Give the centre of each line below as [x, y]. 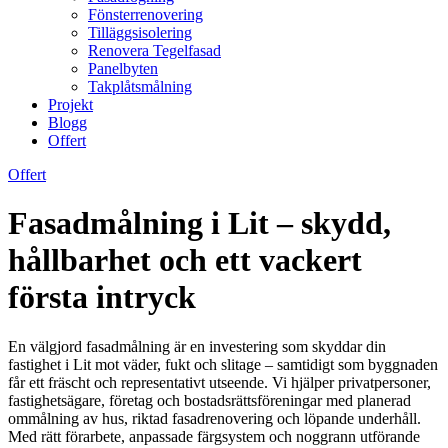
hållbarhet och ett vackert [185, 260]
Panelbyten [123, 68]
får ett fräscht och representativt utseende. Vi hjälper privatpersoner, [219, 382]
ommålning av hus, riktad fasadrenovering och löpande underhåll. [214, 418]
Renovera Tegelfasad [154, 50]
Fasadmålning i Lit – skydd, [199, 223]
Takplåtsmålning [140, 86]
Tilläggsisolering [140, 32]
